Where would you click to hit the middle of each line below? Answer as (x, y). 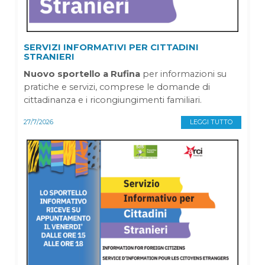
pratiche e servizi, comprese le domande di (117, 87)
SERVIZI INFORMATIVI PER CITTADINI (111, 48)
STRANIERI (49, 57)
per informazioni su (183, 74)
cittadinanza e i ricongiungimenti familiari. (113, 100)
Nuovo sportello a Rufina (82, 74)
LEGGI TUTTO (211, 122)
